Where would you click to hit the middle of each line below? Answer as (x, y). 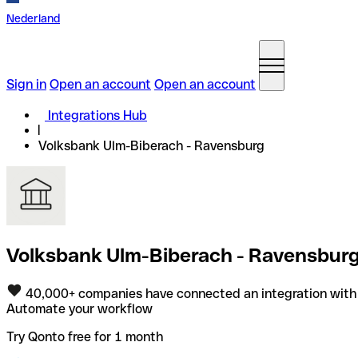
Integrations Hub (97, 115)
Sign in (26, 84)
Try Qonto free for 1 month (85, 336)
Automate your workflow (80, 308)
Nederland (33, 18)
